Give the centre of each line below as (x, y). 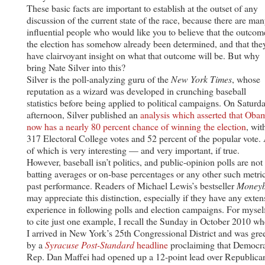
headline (151, 244)
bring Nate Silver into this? (76, 67)
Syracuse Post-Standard (90, 244)
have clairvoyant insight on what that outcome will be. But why (143, 55)
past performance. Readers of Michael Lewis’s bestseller (132, 185)
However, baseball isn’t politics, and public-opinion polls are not (145, 161)
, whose (246, 79)
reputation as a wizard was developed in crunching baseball (136, 91)
